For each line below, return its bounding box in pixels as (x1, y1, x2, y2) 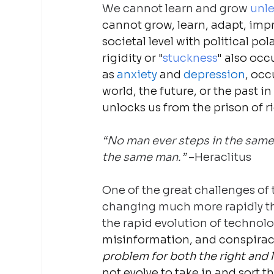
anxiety (117, 67, 158, 81)
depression (183, 67, 246, 81)
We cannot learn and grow (102, 1, 248, 15)
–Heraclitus (188, 150, 252, 164)
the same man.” (102, 150, 189, 164)
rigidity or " (102, 51, 163, 65)
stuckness (163, 51, 218, 65)
